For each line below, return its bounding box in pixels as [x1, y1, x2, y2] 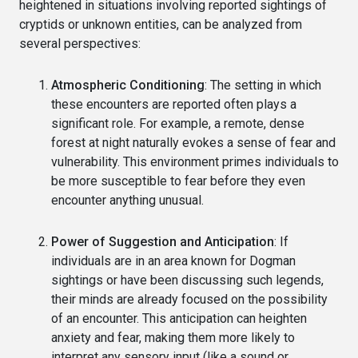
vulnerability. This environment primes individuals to [51, 153, 339, 169]
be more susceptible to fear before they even [51, 173, 305, 189]
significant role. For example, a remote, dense [51, 115, 304, 131]
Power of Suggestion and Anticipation [51, 233, 274, 249]
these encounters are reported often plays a [51, 96, 296, 112]
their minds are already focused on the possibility [51, 291, 328, 307]
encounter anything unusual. [51, 192, 204, 208]
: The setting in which [205, 77, 321, 93]
